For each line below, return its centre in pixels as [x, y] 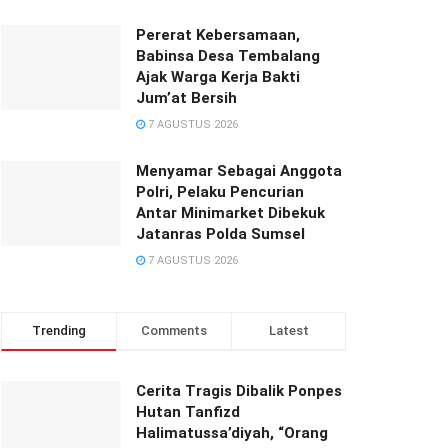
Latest [288, 330]
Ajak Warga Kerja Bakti [218, 76]
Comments [174, 330]
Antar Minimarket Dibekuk [230, 212]
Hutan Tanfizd [188, 411]
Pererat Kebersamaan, [218, 34]
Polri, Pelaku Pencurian [220, 191]
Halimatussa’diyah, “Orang [232, 432]
